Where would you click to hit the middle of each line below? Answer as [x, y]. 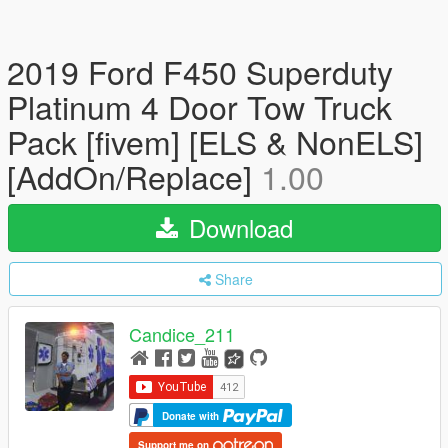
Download [237, 227]
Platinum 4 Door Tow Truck [199, 106]
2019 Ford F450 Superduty [200, 71]
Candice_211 [182, 334]
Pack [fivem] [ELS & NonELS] [215, 141]
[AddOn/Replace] [134, 176]
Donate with [192, 415]
